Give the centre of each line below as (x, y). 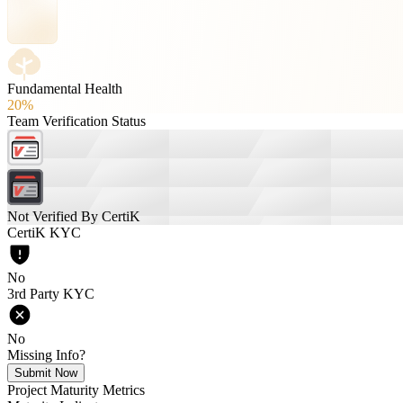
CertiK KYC (44, 233)
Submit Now (46, 373)
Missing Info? (46, 355)
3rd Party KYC (51, 294)
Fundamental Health (65, 89)
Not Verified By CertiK (74, 216)
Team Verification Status (76, 121)
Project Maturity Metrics (76, 390)
